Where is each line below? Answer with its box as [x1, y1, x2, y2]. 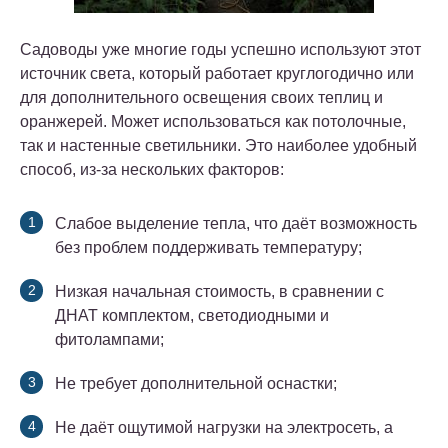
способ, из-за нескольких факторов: [20, 161, 284, 179]
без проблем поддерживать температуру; [55, 239, 362, 257]
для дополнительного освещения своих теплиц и [20, 89, 383, 107]
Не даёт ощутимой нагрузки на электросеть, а [55, 419, 393, 437]
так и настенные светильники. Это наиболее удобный [20, 137, 417, 155]
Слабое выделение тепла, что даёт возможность [55, 215, 417, 233]
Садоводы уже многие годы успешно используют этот [20, 41, 421, 59]
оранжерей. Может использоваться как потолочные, [20, 113, 406, 131]
